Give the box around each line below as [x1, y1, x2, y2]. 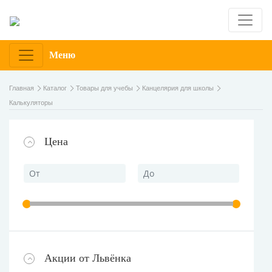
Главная [9, 84, 34, 92]
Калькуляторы [9, 99, 53, 106]
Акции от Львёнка [44, 252, 131, 264]
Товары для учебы [76, 84, 133, 92]
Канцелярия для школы [142, 84, 214, 92]
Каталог [43, 84, 67, 92]
